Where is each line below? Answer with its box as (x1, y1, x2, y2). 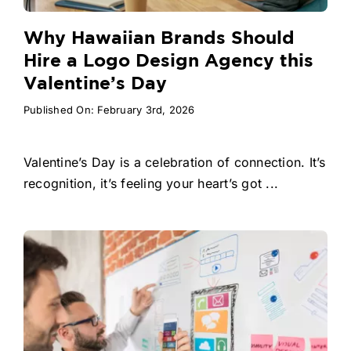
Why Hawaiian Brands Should (23, 31, 295, 48)
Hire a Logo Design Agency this (23, 53, 313, 71)
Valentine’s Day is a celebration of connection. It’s (23, 154, 326, 171)
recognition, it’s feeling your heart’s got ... (23, 175, 279, 192)
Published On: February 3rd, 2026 (23, 103, 195, 117)
